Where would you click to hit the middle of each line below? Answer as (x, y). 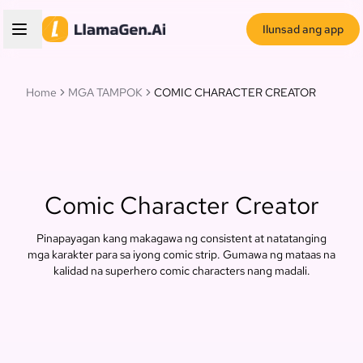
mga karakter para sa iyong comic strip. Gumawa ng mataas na (181, 254)
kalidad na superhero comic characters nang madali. (181, 271)
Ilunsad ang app (303, 29)
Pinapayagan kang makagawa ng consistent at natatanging (181, 238)
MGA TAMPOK (105, 92)
